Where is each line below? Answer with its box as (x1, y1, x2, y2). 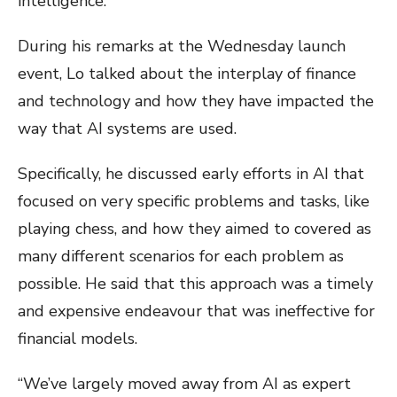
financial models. (18, 328, 137, 350)
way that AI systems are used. (18, 118, 237, 140)
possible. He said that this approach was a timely (18, 273, 373, 295)
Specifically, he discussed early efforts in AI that (18, 163, 364, 185)
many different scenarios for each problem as (18, 245, 344, 268)
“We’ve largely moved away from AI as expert (18, 373, 351, 395)
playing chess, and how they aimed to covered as (18, 218, 371, 240)
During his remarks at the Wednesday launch (18, 35, 346, 58)
